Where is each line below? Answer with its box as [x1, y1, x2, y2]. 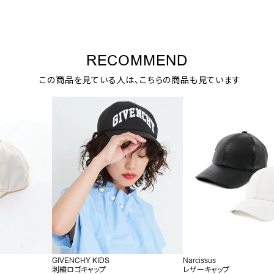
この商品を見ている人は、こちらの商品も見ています [39, 75, 241, 86]
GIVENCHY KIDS [51, 256, 109, 265]
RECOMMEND [86, 53, 188, 70]
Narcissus [183, 256, 217, 265]
